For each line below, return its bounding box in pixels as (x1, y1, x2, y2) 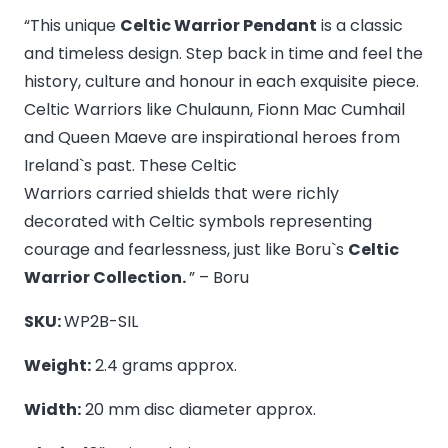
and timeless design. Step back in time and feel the (24, 42, 423, 66)
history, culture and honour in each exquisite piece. (24, 70, 419, 94)
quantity (23, 114, 88, 138)
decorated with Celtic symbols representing (24, 210, 372, 234)
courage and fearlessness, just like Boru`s (24, 238, 348, 262)
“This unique (24, 14, 120, 38)
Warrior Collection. (24, 266, 189, 290)
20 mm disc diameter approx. (81, 398, 316, 422)
